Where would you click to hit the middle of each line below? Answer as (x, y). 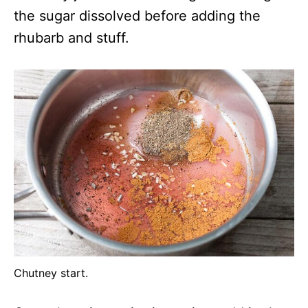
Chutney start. (51, 273)
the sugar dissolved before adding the (137, 16)
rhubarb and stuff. (71, 38)
